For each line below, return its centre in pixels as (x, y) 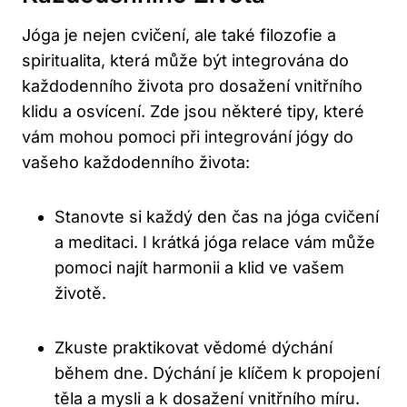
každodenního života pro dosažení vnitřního (192, 86)
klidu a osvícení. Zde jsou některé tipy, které (193, 112)
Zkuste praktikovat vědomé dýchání (194, 348)
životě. (80, 293)
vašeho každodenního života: (136, 163)
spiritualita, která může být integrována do (185, 61)
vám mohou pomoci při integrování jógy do (188, 137)
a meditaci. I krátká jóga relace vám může (215, 243)
